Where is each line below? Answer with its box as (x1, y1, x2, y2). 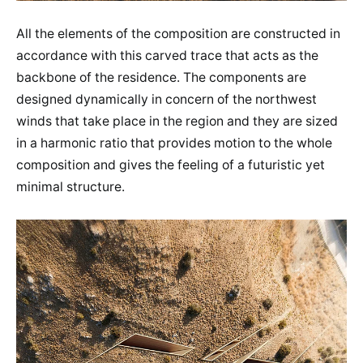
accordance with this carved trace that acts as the (16, 47, 318, 63)
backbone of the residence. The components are (16, 69, 306, 85)
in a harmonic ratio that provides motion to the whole (16, 135, 332, 151)
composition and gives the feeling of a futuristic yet (16, 156, 325, 173)
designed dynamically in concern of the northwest (16, 91, 317, 107)
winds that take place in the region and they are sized (16, 113, 338, 129)
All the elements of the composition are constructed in (16, 25, 340, 41)
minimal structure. (16, 178, 128, 194)
